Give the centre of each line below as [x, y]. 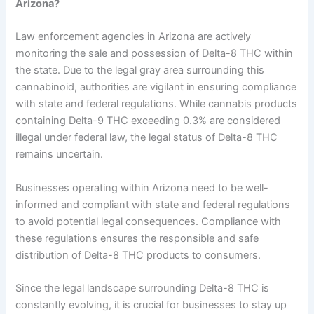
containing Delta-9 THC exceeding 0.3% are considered [148, 121]
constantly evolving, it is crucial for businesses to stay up [151, 305]
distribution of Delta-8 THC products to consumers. [138, 255]
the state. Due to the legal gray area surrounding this [140, 70]
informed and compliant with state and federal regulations [153, 204]
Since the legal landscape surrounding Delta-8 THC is [143, 288]
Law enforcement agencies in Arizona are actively [134, 37]
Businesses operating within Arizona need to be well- [142, 187]
